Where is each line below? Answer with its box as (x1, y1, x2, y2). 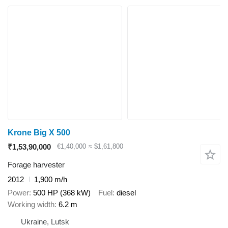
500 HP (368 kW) (33, 188, 91, 197)
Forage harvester (8, 160, 65, 169)
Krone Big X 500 (8, 128, 70, 137)
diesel (117, 188, 136, 197)
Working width (8, 200, 54, 209)
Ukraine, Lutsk (21, 217, 69, 226)
